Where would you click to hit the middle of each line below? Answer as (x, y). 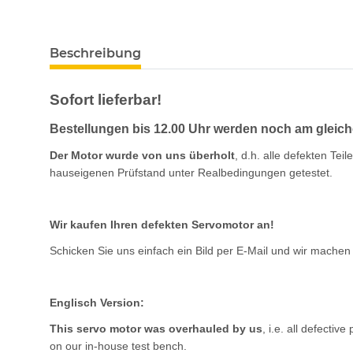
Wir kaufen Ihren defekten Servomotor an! (162, 225)
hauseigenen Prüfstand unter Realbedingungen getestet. (191, 173)
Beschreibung (95, 54)
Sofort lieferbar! (106, 100)
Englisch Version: (97, 303)
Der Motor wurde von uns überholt (142, 156)
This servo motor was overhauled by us (156, 329)
